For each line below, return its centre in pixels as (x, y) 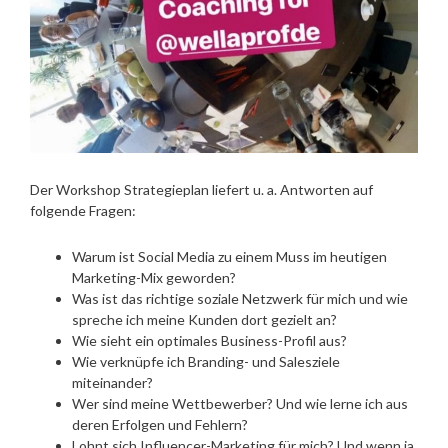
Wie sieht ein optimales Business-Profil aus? (209, 340)
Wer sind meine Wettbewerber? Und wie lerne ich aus (240, 403)
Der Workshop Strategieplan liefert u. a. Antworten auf (201, 189)
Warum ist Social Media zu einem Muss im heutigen (229, 256)
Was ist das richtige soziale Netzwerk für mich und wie (240, 298)
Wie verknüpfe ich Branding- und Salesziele (206, 361)
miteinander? (112, 382)
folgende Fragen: (83, 210)
